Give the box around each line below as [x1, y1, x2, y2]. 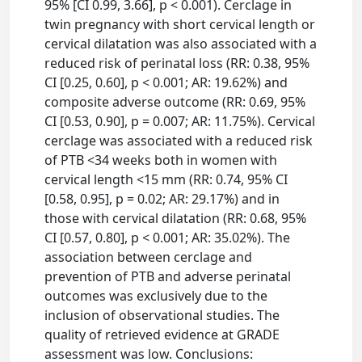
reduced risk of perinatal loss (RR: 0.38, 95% [44, 53, 310, 72]
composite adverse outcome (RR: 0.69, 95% [44, 92, 306, 111]
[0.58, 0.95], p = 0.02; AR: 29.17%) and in [44, 189, 280, 208]
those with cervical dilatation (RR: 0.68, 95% [44, 208, 307, 227]
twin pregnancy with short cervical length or [44, 15, 316, 33]
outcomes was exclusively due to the [44, 286, 268, 305]
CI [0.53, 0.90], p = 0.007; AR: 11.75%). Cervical [44, 112, 316, 130]
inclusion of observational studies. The [44, 305, 280, 324]
